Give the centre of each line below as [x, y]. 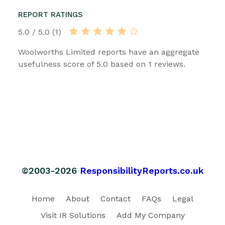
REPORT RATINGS [50, 14]
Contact [116, 198]
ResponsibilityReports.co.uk [142, 170]
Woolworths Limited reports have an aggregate [109, 52]
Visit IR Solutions [73, 215]
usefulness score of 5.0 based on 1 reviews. [102, 64]
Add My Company [150, 215]
